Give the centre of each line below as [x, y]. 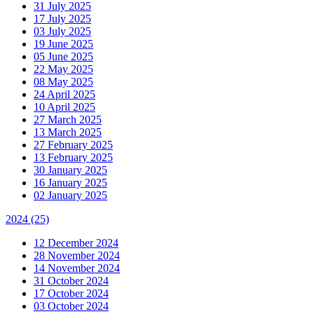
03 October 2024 [71, 306]
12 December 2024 [76, 243]
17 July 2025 [62, 18]
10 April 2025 [64, 107]
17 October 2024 [71, 293]
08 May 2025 [63, 81]
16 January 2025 [70, 182]
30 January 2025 [70, 170]
